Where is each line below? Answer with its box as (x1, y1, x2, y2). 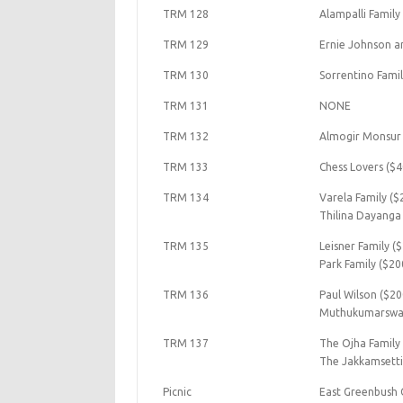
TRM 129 (162, 39, 209, 50)
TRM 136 (162, 289, 209, 300)
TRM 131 (162, 100, 209, 112)
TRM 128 (162, 8, 209, 20)
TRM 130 (162, 69, 209, 81)
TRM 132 (162, 130, 209, 142)
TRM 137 (162, 337, 209, 349)
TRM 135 (162, 240, 209, 252)
